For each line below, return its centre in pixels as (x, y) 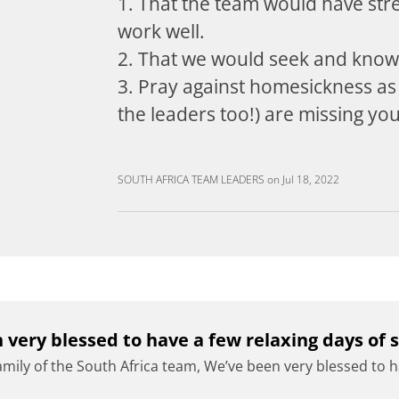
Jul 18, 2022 (311, 179)
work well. (161, 31)
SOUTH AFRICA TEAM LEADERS (191, 179)
